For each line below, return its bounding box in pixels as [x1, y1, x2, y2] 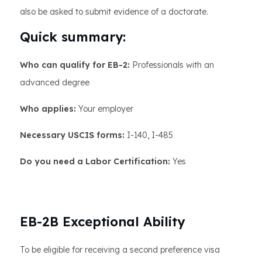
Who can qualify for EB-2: [20, 60, 130, 70]
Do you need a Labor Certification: [20, 156, 170, 167]
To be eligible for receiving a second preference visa [20, 244, 220, 255]
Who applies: [20, 104, 76, 114]
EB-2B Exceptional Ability [20, 213, 185, 230]
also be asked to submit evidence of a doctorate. [20, 6, 208, 17]
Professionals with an [130, 60, 214, 70]
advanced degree [20, 77, 89, 88]
